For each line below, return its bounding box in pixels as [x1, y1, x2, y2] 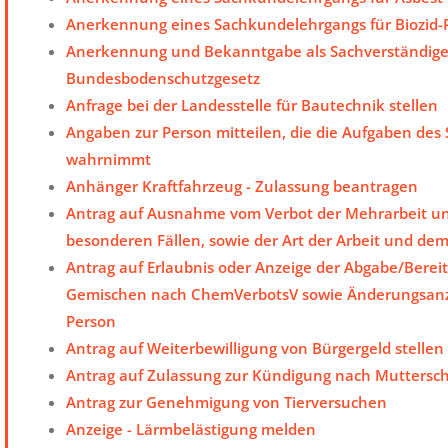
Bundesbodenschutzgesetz [66, 68, 260, 89]
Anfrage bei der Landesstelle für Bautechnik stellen [66, 95, 438, 116]
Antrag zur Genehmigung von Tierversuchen [66, 392, 387, 413]
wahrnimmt [66, 149, 151, 170]
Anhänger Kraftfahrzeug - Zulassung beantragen [66, 176, 418, 197]
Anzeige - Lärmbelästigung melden [66, 419, 316, 440]
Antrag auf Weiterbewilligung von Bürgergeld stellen [66, 338, 444, 359]
